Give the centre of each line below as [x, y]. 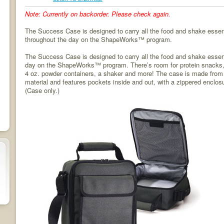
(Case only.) [42, 90]
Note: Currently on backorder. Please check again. [98, 14]
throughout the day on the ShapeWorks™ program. [98, 39]
